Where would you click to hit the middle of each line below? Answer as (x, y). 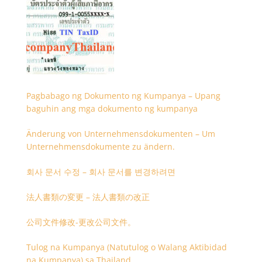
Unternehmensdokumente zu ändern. (100, 146)
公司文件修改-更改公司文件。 (81, 222)
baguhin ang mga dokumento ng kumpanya (112, 108)
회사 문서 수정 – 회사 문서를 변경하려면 (101, 172)
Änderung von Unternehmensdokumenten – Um (120, 134)
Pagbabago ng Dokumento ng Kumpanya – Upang (123, 96)
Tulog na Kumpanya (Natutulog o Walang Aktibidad (126, 247)
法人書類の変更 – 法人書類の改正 (88, 197)
